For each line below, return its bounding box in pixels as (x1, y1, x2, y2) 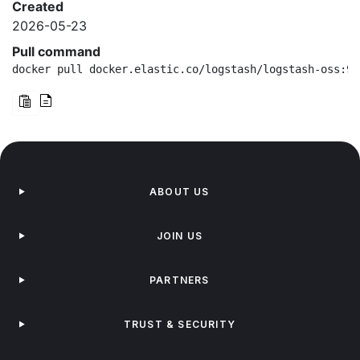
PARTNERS (149, 274, 210, 286)
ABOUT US (149, 186, 210, 198)
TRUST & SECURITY (123, 318, 235, 330)
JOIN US (156, 230, 203, 242)
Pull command (12, 43, 100, 59)
